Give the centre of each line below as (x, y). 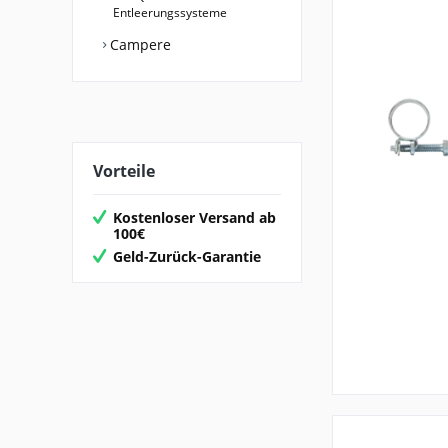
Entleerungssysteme (170, 12)
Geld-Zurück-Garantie (187, 257)
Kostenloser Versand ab (194, 218)
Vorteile (124, 170)
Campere (138, 44)
